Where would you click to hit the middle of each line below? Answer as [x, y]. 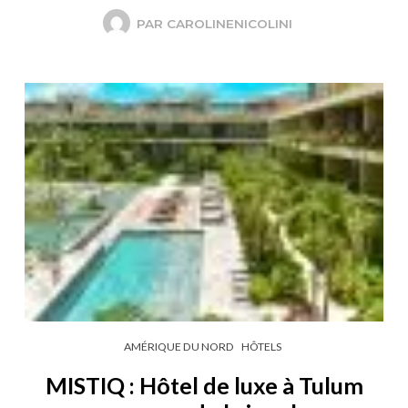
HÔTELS [261, 347]
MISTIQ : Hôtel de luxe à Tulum [204, 386]
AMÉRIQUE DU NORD [178, 347]
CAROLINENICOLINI [229, 24]
